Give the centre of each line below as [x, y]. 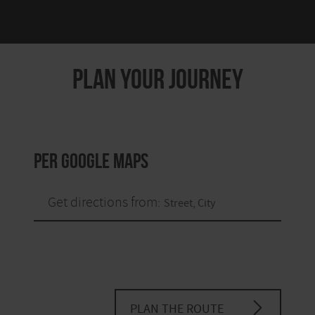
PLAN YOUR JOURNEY [157, 78]
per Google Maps [91, 160]
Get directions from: [104, 202]
